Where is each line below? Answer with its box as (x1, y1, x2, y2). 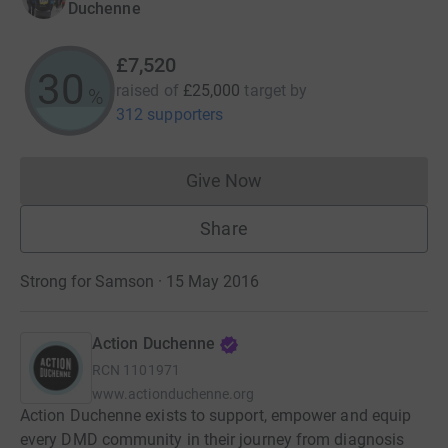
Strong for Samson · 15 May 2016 (20, 271, 259, 291)
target (244, 80, 286, 100)
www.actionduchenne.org (92, 385, 255, 402)
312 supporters (116, 104, 224, 124)
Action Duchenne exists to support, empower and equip (20, 405, 412, 425)
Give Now (185, 169, 263, 191)
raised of (116, 80, 179, 100)
